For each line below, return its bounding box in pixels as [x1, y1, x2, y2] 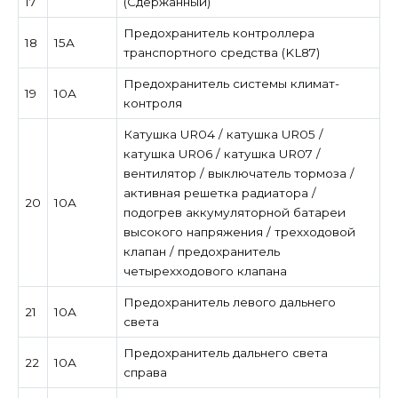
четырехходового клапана [123, 263, 287, 278]
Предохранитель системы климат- [123, 76, 339, 91]
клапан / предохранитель [123, 243, 280, 259]
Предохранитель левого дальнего [123, 294, 336, 309]
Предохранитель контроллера [123, 25, 314, 40]
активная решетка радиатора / [123, 185, 316, 200]
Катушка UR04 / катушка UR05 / [123, 126, 323, 141]
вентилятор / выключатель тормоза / [123, 165, 354, 180]
